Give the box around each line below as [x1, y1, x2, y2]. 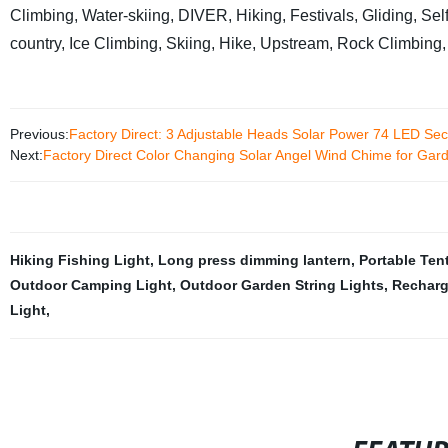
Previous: [9, 125, 69, 142]
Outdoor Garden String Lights [179, 276, 384, 293]
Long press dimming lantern [157, 251, 351, 268]
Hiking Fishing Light [9, 251, 150, 268]
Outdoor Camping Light [9, 276, 172, 293]
